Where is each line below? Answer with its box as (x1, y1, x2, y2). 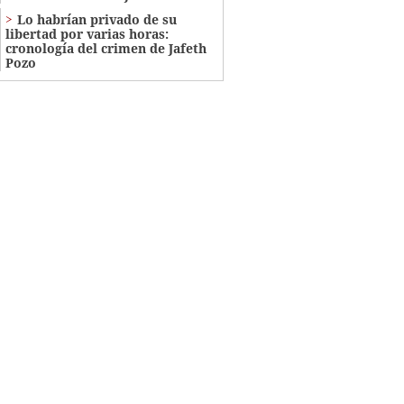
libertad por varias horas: (5, 25, 169, 43)
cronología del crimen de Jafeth (5, 40, 207, 58)
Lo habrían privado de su (16, 11, 177, 29)
